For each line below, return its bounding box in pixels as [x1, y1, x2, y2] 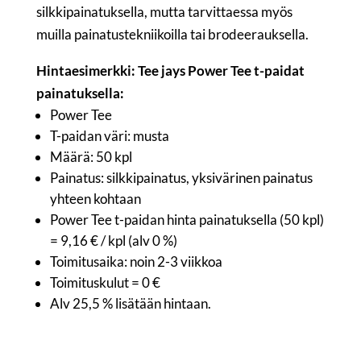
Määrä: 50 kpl [49, 147, 132, 165]
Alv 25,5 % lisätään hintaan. [49, 294, 211, 312]
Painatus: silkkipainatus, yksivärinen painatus [49, 168, 313, 186]
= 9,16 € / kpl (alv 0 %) [49, 231, 177, 249]
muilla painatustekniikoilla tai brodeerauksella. [35, 25, 309, 43]
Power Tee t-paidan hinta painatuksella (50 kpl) [49, 210, 324, 228]
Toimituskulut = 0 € [49, 273, 160, 291]
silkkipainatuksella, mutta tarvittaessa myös [35, 2, 293, 20]
